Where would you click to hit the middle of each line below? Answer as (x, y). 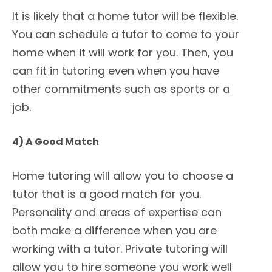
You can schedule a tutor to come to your (126, 35)
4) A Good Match (56, 142)
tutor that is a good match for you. (107, 194)
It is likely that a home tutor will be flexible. (125, 16)
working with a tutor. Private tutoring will (120, 249)
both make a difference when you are (114, 231)
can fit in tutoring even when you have (116, 71)
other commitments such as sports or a (121, 89)
